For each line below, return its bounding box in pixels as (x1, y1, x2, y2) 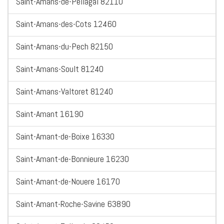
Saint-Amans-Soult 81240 (16, 63, 103, 75)
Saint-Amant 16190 (16, 108, 83, 120)
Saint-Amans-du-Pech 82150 (16, 40, 113, 52)
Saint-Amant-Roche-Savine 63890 (16, 198, 130, 210)
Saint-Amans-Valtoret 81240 (16, 85, 113, 97)
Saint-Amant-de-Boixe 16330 (16, 130, 114, 142)
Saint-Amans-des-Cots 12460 (16, 18, 116, 30)
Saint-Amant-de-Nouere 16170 (16, 175, 120, 187)
